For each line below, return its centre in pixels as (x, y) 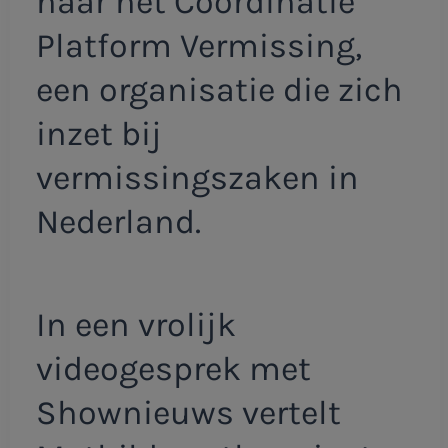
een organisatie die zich (219, 89)
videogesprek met (173, 369)
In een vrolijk (135, 325)
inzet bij (98, 133)
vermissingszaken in (197, 177)
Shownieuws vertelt (188, 413)
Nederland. (118, 221)
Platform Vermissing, (198, 45)
